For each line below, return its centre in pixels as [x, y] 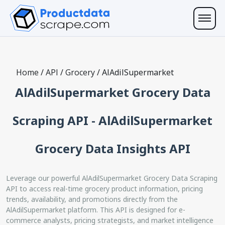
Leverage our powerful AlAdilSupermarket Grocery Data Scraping [112, 178]
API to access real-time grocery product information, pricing [104, 188]
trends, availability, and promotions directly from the [92, 199]
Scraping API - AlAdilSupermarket [113, 120]
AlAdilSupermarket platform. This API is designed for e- [96, 209]
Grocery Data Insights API [113, 148]
